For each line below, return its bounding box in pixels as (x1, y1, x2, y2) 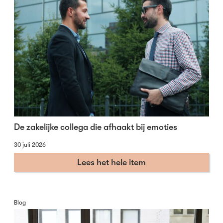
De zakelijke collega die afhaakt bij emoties (14, 121, 177, 132)
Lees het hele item (77, 157, 146, 167)
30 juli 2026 (14, 141, 46, 148)
